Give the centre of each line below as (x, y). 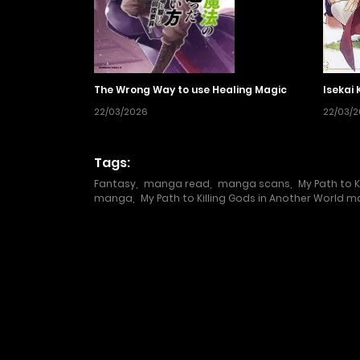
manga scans (254, 184)
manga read (177, 184)
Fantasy (115, 184)
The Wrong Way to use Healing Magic (190, 90)
